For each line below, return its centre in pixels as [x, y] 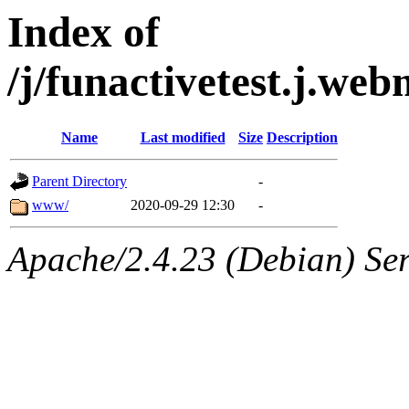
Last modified [183, 138]
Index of [84, 32]
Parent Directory [79, 182]
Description [302, 138]
